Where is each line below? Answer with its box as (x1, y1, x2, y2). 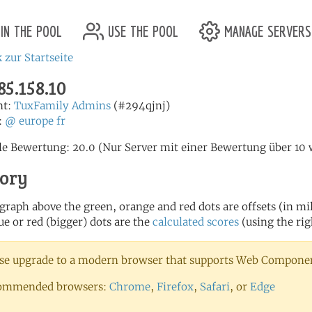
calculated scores (153, 215, 239, 228)
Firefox (157, 280, 194, 293)
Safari (200, 280, 230, 293)
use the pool (104, 17, 178, 41)
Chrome (109, 280, 150, 293)
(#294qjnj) (111, 99, 170, 112)
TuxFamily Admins (14, 99, 111, 112)
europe (19, 114, 54, 127)
